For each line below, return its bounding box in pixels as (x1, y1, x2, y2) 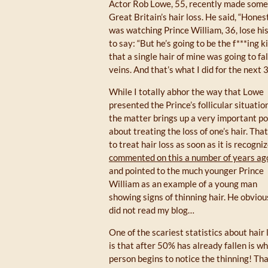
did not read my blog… (109, 205, 194, 215)
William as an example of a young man (109, 178, 257, 189)
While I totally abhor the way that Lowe (109, 86, 264, 97)
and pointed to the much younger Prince (109, 165, 264, 176)
